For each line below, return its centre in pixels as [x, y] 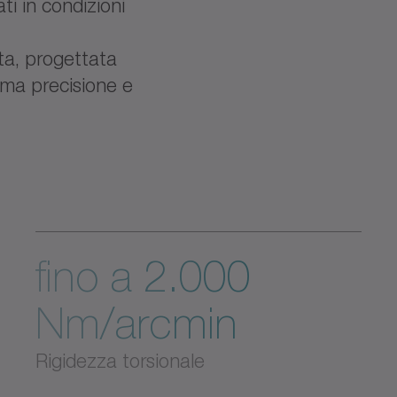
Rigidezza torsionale [120, 361]
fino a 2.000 [143, 276]
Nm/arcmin [136, 323]
